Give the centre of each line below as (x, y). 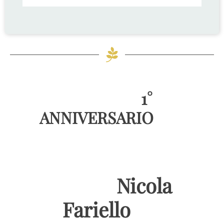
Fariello (97, 209)
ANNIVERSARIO (97, 117)
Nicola (96, 185)
